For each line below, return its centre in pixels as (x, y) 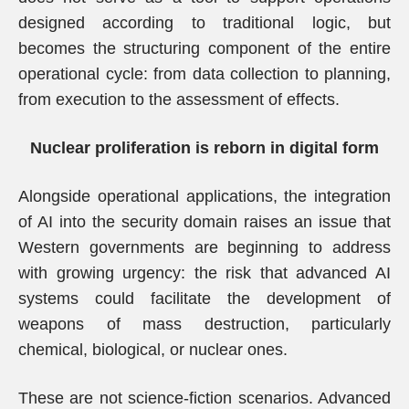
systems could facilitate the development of (204, 299)
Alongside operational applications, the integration (204, 196)
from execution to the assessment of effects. (179, 100)
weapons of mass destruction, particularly (204, 324)
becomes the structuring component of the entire (204, 48)
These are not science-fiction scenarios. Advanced (204, 398)
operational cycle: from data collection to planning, (204, 74)
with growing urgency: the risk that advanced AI (204, 273)
